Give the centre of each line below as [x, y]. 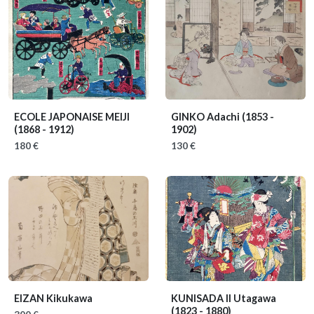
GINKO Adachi [206, 117]
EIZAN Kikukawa [53, 298]
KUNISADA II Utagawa [224, 298]
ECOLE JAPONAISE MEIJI [72, 117]
